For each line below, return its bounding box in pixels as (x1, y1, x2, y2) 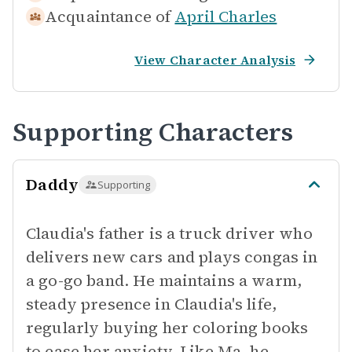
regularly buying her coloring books (26, 317, 309, 339)
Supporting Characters (13, 115, 294, 149)
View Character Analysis (134, 51, 295, 68)
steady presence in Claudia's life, (26, 293, 277, 315)
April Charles (174, 5, 277, 27)
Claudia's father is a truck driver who (26, 222, 313, 244)
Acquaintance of (45, 5, 171, 27)
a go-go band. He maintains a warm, (26, 269, 302, 291)
